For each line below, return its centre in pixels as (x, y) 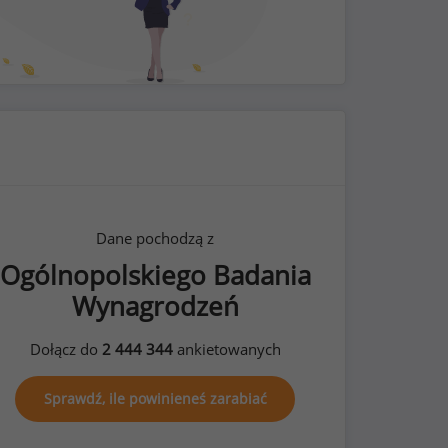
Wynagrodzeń (155, 306)
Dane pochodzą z (155, 238)
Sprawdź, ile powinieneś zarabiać (155, 398)
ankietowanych (226, 349)
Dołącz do (65, 349)
